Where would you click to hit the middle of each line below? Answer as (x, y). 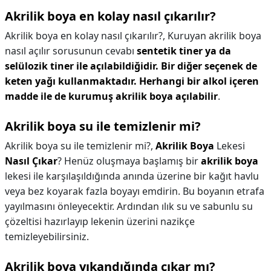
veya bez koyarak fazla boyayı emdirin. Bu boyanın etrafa (135, 191)
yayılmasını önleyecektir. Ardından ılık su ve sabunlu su (129, 206)
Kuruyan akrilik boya (214, 36)
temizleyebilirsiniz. (47, 237)
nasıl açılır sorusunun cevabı (71, 51)
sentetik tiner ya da (184, 51)
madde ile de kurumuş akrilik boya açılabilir (111, 96)
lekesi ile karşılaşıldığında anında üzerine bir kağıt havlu (132, 176)
